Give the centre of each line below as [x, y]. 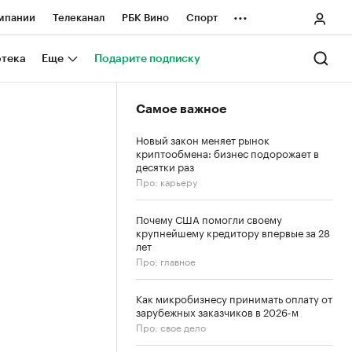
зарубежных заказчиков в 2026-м [217, 311]
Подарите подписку [147, 59]
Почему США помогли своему [209, 218]
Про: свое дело [171, 326]
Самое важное [181, 109]
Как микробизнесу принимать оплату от [234, 298]
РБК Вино [145, 18]
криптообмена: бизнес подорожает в [227, 152]
